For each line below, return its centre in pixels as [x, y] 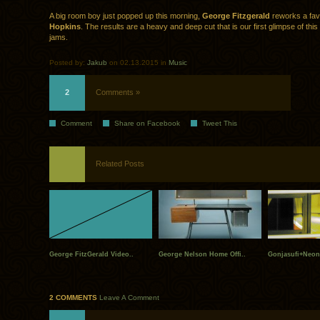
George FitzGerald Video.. [91, 255]
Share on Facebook [147, 124]
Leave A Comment [129, 298]
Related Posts [120, 164]
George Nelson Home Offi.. [202, 255]
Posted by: [68, 63]
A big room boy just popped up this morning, [126, 16]
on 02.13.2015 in [138, 63]
